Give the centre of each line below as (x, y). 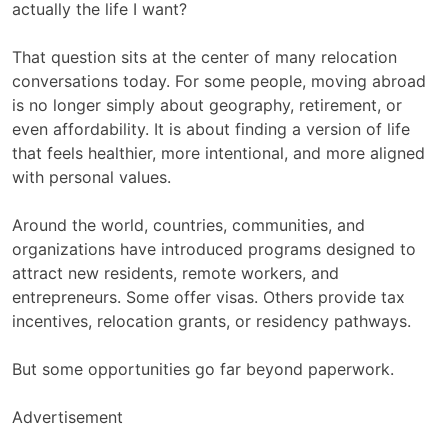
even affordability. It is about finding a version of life (211, 129)
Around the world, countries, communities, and (188, 225)
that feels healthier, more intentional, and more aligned (218, 153)
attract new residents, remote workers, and (175, 273)
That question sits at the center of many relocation (204, 57)
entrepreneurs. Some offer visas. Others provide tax (208, 297)
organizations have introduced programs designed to (214, 249)
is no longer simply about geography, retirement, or (207, 105)
